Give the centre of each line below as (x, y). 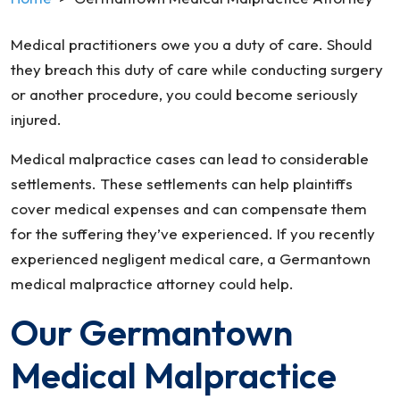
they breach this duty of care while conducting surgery (197, 69)
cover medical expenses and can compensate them (189, 208)
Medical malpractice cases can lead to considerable (190, 158)
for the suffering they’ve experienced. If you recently (193, 233)
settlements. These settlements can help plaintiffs (182, 183)
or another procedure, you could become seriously (184, 94)
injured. (36, 119)
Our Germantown (152, 332)
